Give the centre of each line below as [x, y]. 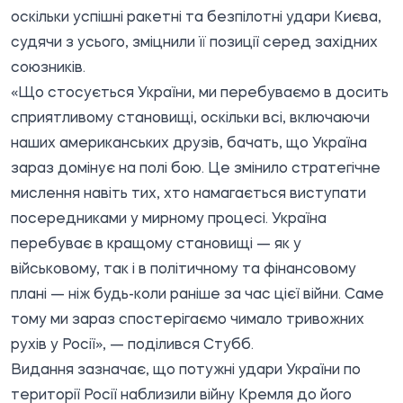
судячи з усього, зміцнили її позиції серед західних [194, 43]
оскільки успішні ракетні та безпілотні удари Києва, [196, 18]
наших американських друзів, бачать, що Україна [189, 143]
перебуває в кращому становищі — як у [156, 244]
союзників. [48, 68]
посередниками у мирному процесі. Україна [169, 219]
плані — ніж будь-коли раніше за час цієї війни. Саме [197, 295]
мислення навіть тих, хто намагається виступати [188, 194]
